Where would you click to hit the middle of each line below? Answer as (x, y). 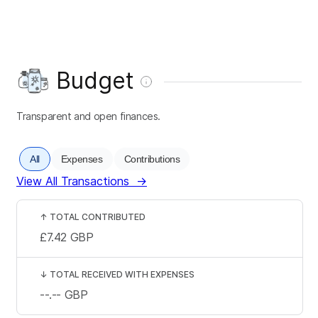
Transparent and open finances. (88, 116)
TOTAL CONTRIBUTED (98, 216)
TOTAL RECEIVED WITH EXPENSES (122, 274)
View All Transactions (73, 181)
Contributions (152, 159)
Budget (95, 80)
